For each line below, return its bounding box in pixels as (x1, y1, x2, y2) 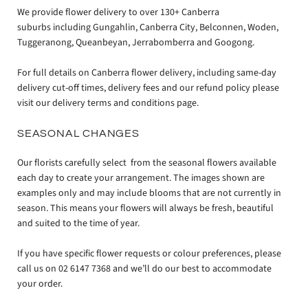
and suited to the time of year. (17, 216, 140, 230)
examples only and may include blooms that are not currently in (17, 186, 281, 200)
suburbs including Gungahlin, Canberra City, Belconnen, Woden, (17, 20, 278, 34)
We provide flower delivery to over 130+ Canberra (17, 5, 219, 19)
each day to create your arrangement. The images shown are (17, 170, 265, 185)
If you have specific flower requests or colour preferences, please (17, 247, 281, 261)
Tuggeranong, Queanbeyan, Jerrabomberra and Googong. (17, 35, 254, 49)
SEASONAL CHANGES (17, 127, 140, 139)
